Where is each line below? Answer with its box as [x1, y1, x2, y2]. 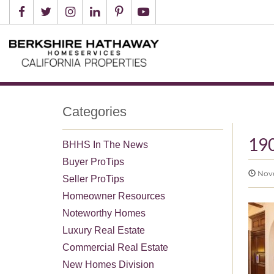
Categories [62, 103, 127, 119]
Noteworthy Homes [62, 207, 146, 218]
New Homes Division [62, 259, 154, 270]
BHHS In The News [62, 139, 148, 150]
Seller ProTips [62, 173, 124, 184]
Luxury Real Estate [62, 224, 145, 235]
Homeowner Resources [62, 190, 165, 201]
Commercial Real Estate [62, 242, 168, 253]
